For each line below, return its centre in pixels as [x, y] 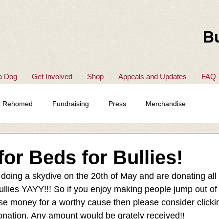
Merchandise [166, 103]
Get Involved [52, 77]
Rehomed [18, 103]
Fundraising [71, 103]
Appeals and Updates [153, 77]
